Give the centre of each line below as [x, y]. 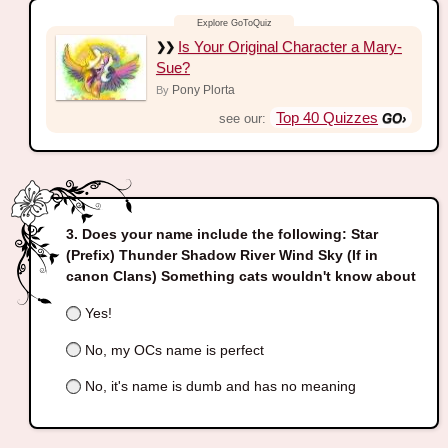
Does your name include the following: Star [229, 234]
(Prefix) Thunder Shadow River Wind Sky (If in [221, 255]
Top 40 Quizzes [327, 117]
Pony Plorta [203, 89]
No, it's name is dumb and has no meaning [218, 386]
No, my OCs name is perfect [172, 349]
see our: [245, 118]
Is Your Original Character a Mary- [289, 46]
